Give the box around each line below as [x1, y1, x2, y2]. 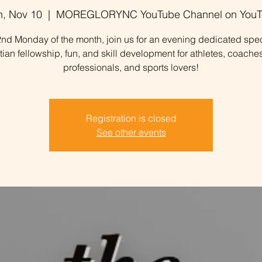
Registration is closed [85, 112, 177, 124]
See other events [96, 126, 166, 138]
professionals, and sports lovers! [63, 61, 199, 73]
